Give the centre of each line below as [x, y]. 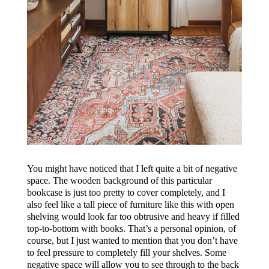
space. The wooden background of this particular [119, 180]
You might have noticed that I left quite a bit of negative [132, 168]
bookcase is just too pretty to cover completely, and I [126, 192]
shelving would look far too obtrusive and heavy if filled [133, 216]
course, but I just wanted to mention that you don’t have [132, 240]
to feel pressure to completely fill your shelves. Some [126, 252]
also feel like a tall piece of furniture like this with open [130, 204]
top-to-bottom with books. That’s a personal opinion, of [131, 228]
